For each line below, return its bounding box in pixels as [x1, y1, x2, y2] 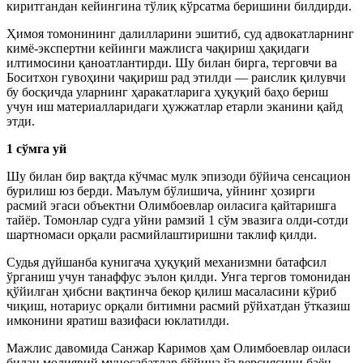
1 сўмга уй [6, 141, 66, 156]
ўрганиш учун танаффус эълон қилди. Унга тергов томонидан [6, 269, 351, 284]
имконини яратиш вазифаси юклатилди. [6, 313, 229, 327]
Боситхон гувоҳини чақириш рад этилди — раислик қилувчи [6, 70, 346, 84]
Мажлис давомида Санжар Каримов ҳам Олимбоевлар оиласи [6, 340, 351, 355]
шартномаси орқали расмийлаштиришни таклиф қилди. [6, 227, 317, 241]
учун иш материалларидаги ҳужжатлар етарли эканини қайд [6, 99, 343, 113]
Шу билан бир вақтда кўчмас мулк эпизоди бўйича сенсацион [6, 169, 351, 183]
